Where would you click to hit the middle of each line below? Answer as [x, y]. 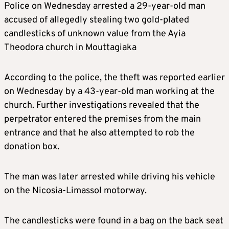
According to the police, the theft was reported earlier [114, 78]
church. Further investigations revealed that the [102, 106]
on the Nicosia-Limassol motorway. [75, 191]
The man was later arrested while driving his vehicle [110, 177]
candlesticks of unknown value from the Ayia [95, 34]
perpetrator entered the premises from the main [102, 120]
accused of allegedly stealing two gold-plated [97, 20]
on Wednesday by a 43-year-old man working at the [109, 92]
